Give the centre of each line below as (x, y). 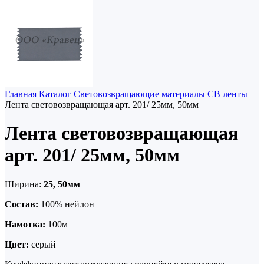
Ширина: (23, 184)
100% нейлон (66, 204)
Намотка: (25, 224)
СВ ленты (227, 94)
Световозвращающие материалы (141, 94)
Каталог (56, 94)
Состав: (22, 204)
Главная (22, 94)
